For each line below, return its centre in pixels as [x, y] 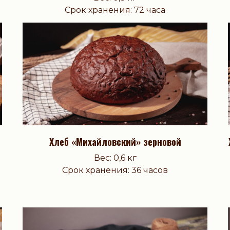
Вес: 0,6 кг [115, 158]
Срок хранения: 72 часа [115, 10]
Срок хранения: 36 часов [115, 170]
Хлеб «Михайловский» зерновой [115, 142]
